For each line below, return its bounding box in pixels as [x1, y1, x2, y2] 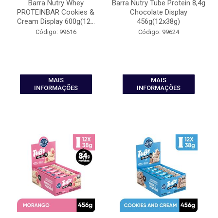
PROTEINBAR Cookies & [17, 8, 94, 17]
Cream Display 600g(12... [17, 17, 95, 26]
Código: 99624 [138, 28, 179, 36]
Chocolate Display [129, 8, 187, 17]
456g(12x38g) [137, 17, 180, 26]
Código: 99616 [35, 28, 76, 36]
